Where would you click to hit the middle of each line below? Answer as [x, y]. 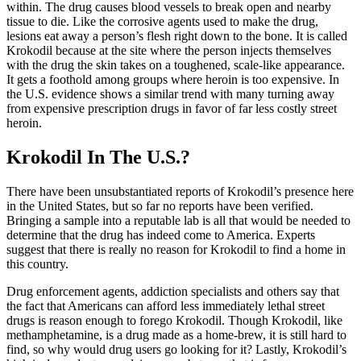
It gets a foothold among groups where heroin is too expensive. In [173, 80]
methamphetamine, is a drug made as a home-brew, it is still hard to [176, 335]
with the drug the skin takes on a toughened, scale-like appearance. [176, 65]
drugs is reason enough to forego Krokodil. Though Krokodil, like [174, 321]
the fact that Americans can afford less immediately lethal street [166, 306]
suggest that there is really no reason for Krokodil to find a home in [176, 250]
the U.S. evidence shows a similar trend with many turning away [170, 94]
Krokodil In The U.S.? [98, 158]
